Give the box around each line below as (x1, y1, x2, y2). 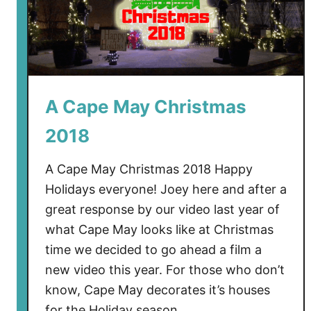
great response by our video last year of (45, 202, 280, 217)
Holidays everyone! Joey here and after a (45, 182, 287, 197)
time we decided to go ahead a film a (45, 242, 262, 258)
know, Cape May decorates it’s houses (45, 283, 270, 298)
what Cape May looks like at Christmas (45, 222, 274, 237)
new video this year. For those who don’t (45, 262, 285, 278)
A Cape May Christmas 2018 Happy (45, 162, 253, 177)
